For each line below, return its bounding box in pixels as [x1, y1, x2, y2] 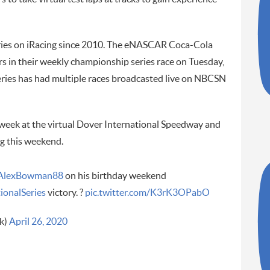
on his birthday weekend [63, 171, 166, 181]
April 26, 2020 [8, 217, 67, 227]
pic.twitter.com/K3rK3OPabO [84, 188, 210, 198]
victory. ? [45, 188, 85, 198]
